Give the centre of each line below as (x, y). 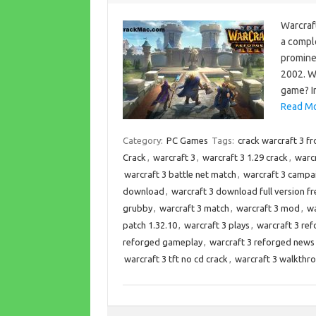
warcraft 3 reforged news (262, 242)
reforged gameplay (162, 242)
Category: (144, 140)
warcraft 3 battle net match (180, 174)
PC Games (187, 140)
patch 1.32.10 (150, 225)
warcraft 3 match (194, 208)
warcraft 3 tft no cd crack (176, 259)
